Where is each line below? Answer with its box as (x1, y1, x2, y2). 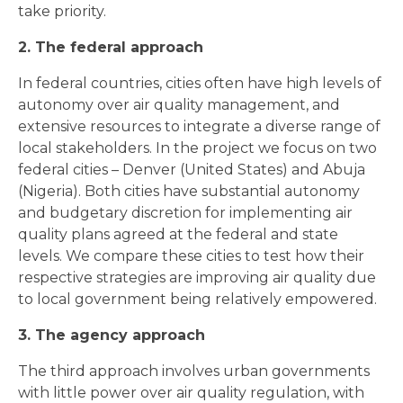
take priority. (18, 3, 106, 20)
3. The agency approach (18, 327, 205, 344)
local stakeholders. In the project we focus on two (18, 139, 377, 157)
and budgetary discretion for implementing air (18, 204, 353, 221)
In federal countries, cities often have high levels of (18, 75, 381, 92)
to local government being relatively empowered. (18, 291, 377, 308)
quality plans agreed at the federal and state (18, 226, 338, 243)
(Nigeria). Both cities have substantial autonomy (18, 183, 360, 200)
